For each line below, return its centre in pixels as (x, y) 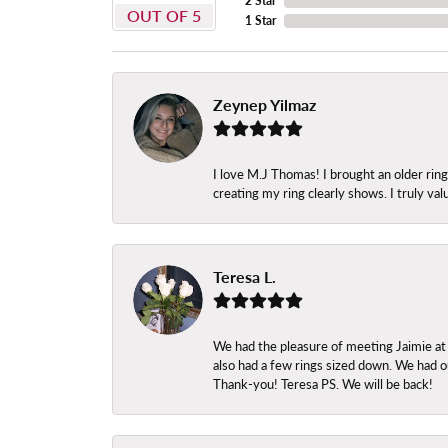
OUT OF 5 (164, 16)
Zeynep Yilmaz (264, 105)
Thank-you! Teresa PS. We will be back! (323, 384)
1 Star (260, 21)
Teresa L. (244, 277)
